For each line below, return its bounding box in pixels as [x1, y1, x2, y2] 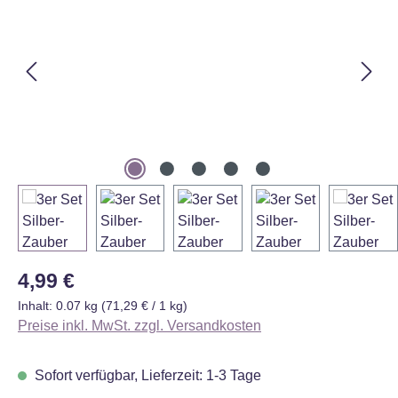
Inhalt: [18, 298, 56, 313]
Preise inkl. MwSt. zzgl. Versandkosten [18, 317, 261, 333]
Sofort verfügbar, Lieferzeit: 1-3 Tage [31, 367, 261, 383]
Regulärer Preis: [17, 267, 120, 283]
